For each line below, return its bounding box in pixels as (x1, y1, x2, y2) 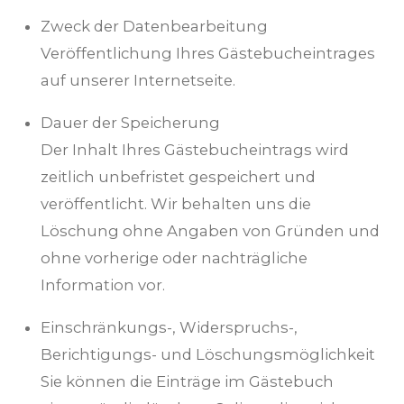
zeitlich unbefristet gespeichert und (41, 167, 316, 186)
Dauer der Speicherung (41, 113, 220, 132)
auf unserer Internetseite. (41, 71, 235, 90)
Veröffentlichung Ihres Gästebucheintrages (41, 44, 375, 63)
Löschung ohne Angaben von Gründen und (41, 221, 380, 240)
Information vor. (41, 275, 165, 294)
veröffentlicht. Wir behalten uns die (41, 194, 311, 213)
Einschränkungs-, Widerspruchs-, (41, 317, 298, 336)
